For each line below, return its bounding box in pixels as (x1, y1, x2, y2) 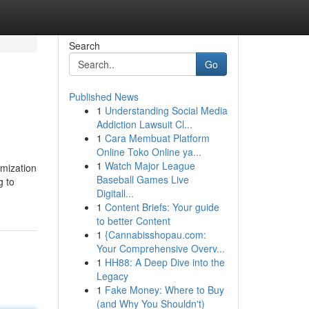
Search (68, 39, 100, 52)
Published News (68, 90, 139, 103)
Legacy (96, 269, 128, 283)
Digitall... (96, 186, 134, 200)
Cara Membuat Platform (104, 131, 210, 145)
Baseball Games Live (96, 172, 189, 186)
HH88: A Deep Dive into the (104, 255, 225, 269)
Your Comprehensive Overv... (96, 241, 225, 255)
